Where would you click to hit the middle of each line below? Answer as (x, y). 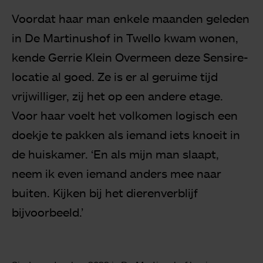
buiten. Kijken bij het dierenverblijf (105, 193)
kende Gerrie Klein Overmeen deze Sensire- (130, 57)
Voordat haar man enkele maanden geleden (131, 18)
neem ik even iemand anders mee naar (117, 173)
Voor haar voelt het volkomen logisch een (125, 115)
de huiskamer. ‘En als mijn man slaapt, (115, 154)
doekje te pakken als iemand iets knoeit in (126, 134)
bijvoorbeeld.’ (48, 212)
